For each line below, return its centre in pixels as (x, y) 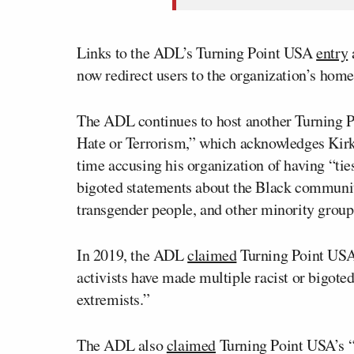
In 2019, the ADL (132, 254)
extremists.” (113, 299)
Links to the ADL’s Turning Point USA (197, 52)
